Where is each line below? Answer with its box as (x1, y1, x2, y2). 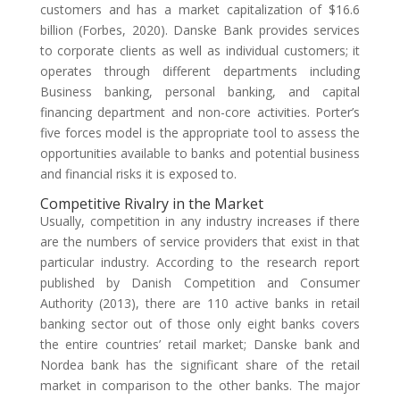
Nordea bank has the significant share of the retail (39, 356, 361, 373)
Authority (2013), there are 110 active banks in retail (39, 295, 361, 312)
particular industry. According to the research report (39, 254, 361, 271)
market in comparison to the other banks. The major (39, 377, 361, 394)
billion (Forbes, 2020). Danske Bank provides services (39, 21, 361, 38)
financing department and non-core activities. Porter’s (39, 104, 361, 121)
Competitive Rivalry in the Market (39, 194, 263, 213)
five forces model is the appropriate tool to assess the (39, 124, 361, 141)
